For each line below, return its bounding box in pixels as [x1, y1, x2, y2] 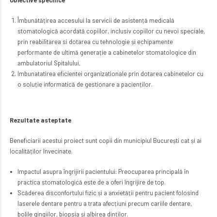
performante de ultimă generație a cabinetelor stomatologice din [17, 48, 196, 57]
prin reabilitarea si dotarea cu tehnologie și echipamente [17, 38, 173, 46]
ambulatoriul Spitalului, [17, 59, 80, 67]
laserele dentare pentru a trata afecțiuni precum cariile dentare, [17, 200, 192, 208]
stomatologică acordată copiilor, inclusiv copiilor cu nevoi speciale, [17, 27, 205, 35]
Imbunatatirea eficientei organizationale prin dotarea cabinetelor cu [17, 70, 203, 78]
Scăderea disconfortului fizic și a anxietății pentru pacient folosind [17, 189, 199, 197]
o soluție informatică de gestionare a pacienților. [17, 80, 153, 89]
